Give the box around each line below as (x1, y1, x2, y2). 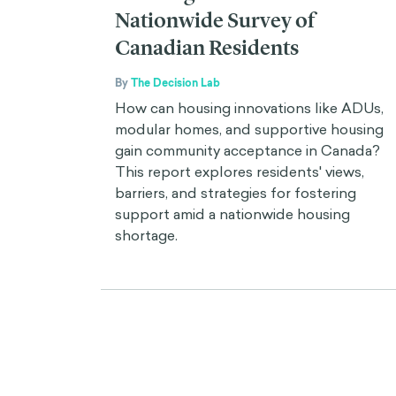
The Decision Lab (131, 74, 220, 91)
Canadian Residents (115, 34, 299, 60)
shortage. (115, 225, 178, 245)
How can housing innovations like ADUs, (115, 97, 384, 118)
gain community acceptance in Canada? (115, 140, 380, 160)
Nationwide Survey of (115, 7, 315, 33)
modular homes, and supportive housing (115, 118, 384, 139)
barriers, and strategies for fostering (115, 182, 356, 202)
